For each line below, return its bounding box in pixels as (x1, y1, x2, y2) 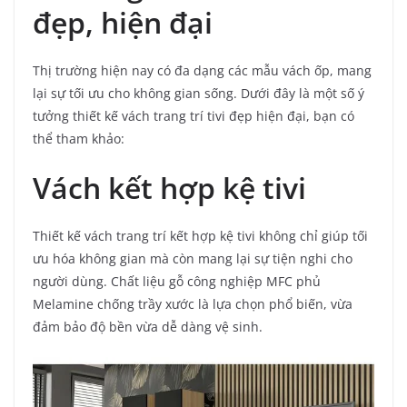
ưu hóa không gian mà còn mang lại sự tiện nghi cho (33, 249, 352, 267)
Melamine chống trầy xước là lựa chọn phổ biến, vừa (33, 294, 352, 313)
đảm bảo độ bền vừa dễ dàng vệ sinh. (33, 317, 263, 335)
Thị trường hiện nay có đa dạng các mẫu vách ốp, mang (33, 61, 372, 79)
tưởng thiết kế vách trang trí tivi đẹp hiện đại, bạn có (33, 106, 354, 124)
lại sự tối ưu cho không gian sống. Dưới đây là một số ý (33, 84, 364, 102)
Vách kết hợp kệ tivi (33, 167, 306, 207)
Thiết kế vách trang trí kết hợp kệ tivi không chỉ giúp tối (33, 226, 368, 244)
